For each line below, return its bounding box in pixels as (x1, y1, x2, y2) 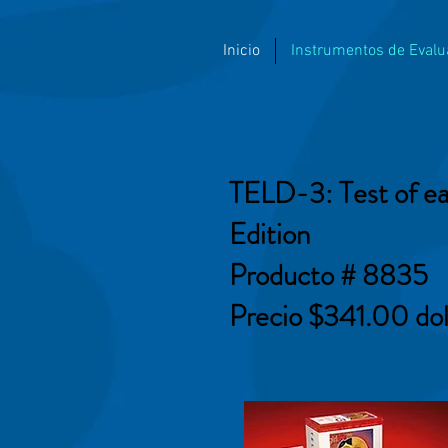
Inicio (223, 41, 260, 61)
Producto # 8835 (229, 255, 428, 297)
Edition (229, 214, 310, 256)
